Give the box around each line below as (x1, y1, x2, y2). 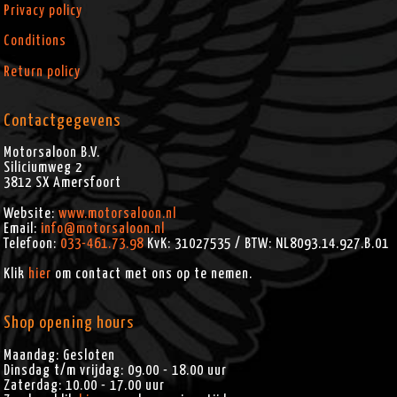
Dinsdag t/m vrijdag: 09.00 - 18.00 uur (4, 362, 228, 378)
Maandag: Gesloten (4, 347, 116, 362)
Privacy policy (4, 3, 83, 18)
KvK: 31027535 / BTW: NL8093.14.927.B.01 (144, 236, 390, 251)
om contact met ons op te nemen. (51, 266, 253, 281)
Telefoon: (4, 236, 61, 251)
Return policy (4, 64, 82, 79)
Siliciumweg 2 (4, 160, 83, 175)
